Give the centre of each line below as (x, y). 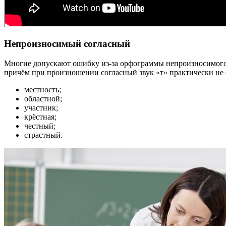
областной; (43, 99)
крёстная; (40, 117)
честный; (40, 126)
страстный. (43, 135)
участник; (41, 108)
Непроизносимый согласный (67, 44)
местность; (43, 90)
